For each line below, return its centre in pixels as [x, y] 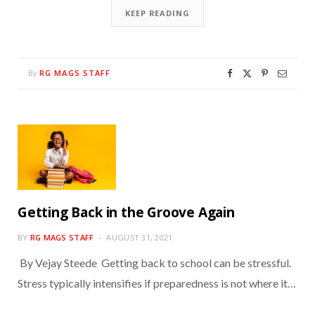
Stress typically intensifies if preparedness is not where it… [157, 283]
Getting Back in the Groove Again [126, 213]
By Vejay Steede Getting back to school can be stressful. [154, 263]
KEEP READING [157, 13]
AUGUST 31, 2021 [140, 238]
